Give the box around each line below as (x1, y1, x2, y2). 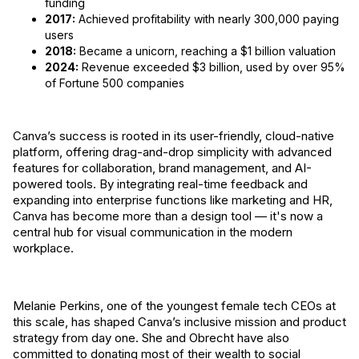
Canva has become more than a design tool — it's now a (13, 208, 323, 224)
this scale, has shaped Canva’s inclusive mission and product (13, 314, 346, 329)
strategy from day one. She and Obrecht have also (13, 330, 289, 345)
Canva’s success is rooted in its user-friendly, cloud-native (13, 128, 334, 143)
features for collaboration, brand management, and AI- (13, 160, 312, 175)
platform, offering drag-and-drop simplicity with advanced (13, 144, 332, 159)
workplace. (13, 240, 74, 256)
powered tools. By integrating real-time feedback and (13, 176, 308, 192)
